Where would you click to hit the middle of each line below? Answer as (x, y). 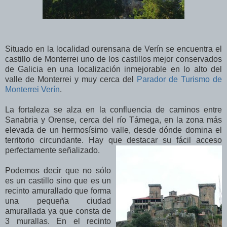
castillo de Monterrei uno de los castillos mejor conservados (113, 59)
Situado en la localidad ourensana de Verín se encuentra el (113, 49)
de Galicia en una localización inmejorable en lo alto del (113, 69)
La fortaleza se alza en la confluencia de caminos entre (113, 109)
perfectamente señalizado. (52, 150)
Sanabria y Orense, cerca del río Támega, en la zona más (113, 120)
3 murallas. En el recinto (58, 221)
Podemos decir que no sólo (58, 170)
